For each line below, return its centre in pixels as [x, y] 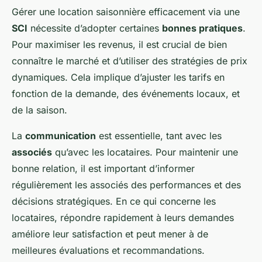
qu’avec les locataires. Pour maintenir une [145, 152]
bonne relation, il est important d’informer [103, 168]
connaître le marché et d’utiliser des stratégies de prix [130, 61]
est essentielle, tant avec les [159, 135]
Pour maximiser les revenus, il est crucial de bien [119, 44]
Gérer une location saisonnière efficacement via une [126, 11]
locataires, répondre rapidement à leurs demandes [123, 217]
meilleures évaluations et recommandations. [108, 250]
